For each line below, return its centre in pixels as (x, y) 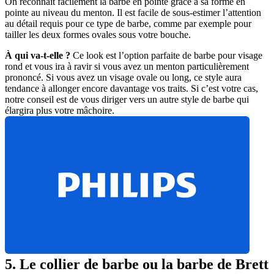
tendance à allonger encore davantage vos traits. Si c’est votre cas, (131, 89)
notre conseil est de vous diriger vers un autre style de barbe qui (127, 100)
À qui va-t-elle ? (38, 56)
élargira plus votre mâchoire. (60, 111)
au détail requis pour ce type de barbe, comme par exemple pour (128, 24)
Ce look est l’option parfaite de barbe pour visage (166, 56)
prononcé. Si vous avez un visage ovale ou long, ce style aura (123, 78)
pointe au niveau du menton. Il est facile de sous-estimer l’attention (133, 13)
